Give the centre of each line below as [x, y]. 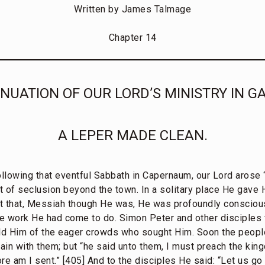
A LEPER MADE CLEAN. [132, 135]
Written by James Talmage [132, 9]
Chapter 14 [132, 37]
